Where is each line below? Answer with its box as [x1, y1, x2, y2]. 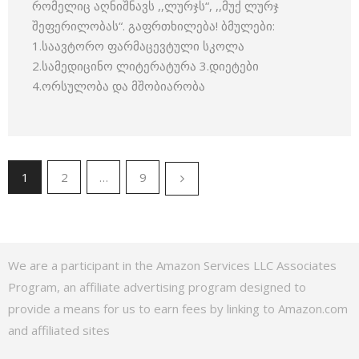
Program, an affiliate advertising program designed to [8, 279, 306, 295]
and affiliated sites [8, 322, 110, 338]
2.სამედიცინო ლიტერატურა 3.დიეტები [32, 58, 259, 74]
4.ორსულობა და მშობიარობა [32, 78, 205, 94]
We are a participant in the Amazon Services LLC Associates [8, 257, 337, 273]
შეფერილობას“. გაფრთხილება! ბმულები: [32, 18, 275, 34]
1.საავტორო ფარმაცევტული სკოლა [32, 38, 244, 54]
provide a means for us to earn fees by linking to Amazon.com [8, 301, 348, 317]
